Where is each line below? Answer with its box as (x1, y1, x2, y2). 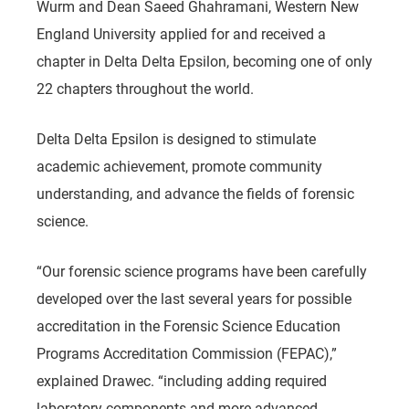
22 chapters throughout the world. (37, 79, 257, 98)
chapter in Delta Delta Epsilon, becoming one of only (37, 51, 372, 70)
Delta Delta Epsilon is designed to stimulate (37, 129, 316, 148)
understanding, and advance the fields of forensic (37, 184, 354, 203)
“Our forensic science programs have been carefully (37, 261, 367, 280)
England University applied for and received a (37, 24, 326, 43)
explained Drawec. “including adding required (37, 371, 327, 390)
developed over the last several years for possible (37, 288, 351, 308)
